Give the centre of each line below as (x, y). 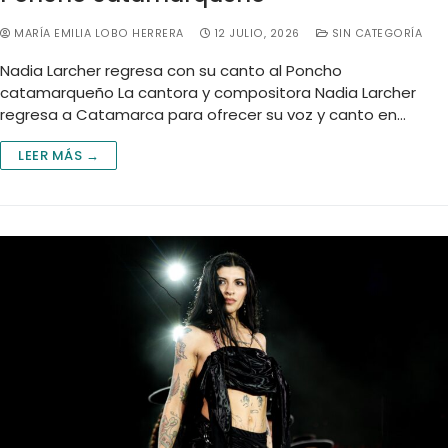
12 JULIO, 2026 (257, 33)
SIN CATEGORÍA (375, 33)
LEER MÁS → (58, 155)
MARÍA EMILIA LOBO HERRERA (97, 33)
